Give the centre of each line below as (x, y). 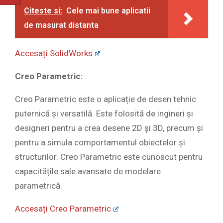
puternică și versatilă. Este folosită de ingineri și (104, 114)
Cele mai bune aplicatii (108, 11)
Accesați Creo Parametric (63, 209)
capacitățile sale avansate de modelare (88, 171)
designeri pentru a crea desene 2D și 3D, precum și (109, 128)
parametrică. (39, 186)
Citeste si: (43, 11)
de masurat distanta (61, 25)
